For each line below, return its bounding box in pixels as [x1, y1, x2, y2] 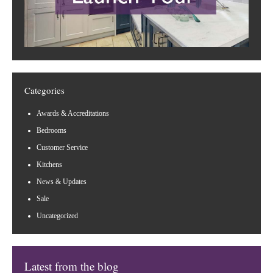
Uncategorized [37, 211, 78, 220]
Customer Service [37, 143, 88, 152]
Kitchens [37, 160, 62, 169]
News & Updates [37, 177, 87, 186]
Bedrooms [37, 126, 66, 135]
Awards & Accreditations [37, 109, 109, 118]
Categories [24, 84, 65, 96]
